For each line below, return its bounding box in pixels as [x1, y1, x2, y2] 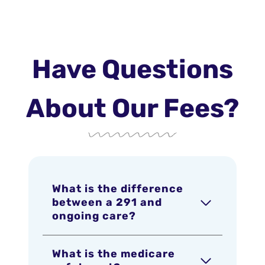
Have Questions [32, 54, 233, 85]
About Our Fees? [26, 93, 239, 124]
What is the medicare [52, 247, 175, 260]
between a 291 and [52, 196, 162, 209]
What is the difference [52, 182, 183, 195]
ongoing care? [52, 209, 136, 222]
